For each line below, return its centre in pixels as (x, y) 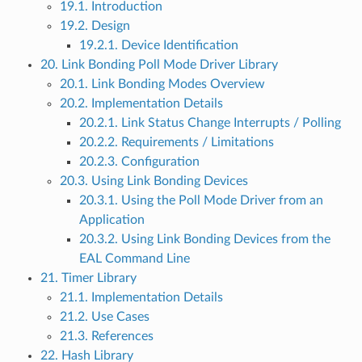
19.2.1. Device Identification (158, 46)
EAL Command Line (134, 259)
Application (112, 220)
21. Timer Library (88, 278)
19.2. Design (95, 26)
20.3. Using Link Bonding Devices (154, 181)
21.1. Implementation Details (141, 298)
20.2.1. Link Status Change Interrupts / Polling (210, 123)
